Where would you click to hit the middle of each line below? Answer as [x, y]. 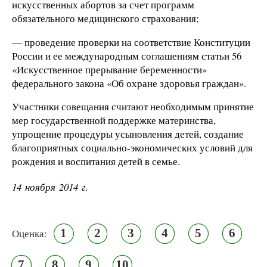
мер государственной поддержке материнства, [114, 120]
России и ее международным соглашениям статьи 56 [127, 55]
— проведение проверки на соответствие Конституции [131, 42]
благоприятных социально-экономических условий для [132, 148]
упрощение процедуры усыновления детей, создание [128, 134]
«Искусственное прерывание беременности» [109, 69]
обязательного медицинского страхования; [105, 18]
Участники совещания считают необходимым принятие [133, 107]
